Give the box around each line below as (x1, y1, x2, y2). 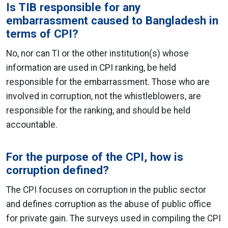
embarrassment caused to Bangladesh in (6, 14, 218, 27)
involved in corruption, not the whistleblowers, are (6, 91, 201, 101)
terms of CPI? (6, 27, 78, 40)
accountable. (6, 120, 58, 130)
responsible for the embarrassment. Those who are (6, 77, 210, 87)
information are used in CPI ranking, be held (6, 63, 176, 73)
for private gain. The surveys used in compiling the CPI (6, 213, 221, 223)
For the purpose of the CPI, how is (6, 150, 183, 163)
